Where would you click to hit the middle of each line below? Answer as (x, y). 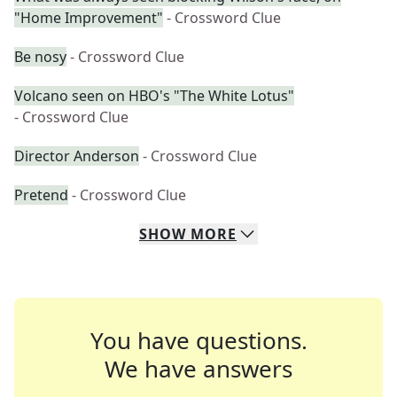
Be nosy (40, 57)
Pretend (41, 195)
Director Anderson (77, 156)
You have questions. (198, 340)
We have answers (198, 369)
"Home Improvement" (89, 18)
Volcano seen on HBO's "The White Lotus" (154, 96)
